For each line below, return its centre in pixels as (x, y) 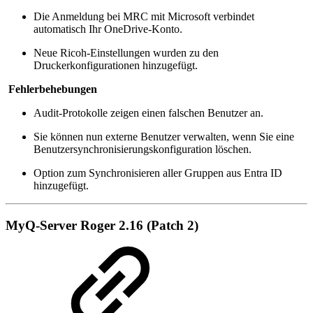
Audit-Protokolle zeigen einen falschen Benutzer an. (148, 113)
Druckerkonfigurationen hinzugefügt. (116, 66)
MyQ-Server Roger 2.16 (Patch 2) (102, 225)
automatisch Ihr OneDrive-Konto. (108, 29)
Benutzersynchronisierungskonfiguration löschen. (152, 150)
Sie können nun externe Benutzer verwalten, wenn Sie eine (164, 137)
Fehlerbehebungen (53, 89)
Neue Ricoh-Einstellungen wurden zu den (126, 53)
